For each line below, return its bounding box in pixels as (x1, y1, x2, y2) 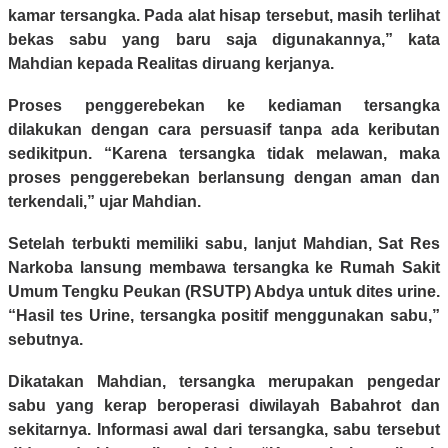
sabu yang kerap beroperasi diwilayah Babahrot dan (8, 397, 440, 415)
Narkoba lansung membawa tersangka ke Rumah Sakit (8, 259, 440, 277)
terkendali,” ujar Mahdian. (8, 193, 201, 211)
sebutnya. (8, 331, 83, 349)
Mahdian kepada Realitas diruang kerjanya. (8, 55, 334, 73)
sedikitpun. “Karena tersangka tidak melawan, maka (8, 145, 440, 163)
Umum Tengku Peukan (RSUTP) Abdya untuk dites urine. (8, 283, 440, 301)
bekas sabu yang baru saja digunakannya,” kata (8, 31, 440, 49)
